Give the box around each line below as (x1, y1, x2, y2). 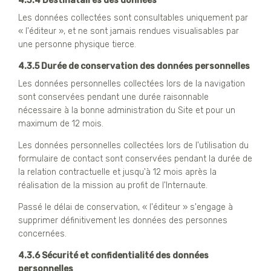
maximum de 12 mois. (18, 118, 103, 129)
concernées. (18, 228, 67, 239)
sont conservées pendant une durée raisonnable (18, 91, 209, 102)
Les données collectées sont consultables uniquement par (18, 12, 248, 23)
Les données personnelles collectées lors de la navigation (18, 78, 245, 89)
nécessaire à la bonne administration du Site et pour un (18, 105, 235, 116)
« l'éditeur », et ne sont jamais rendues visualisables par (18, 25, 239, 36)
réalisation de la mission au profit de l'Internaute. (18, 180, 207, 191)
